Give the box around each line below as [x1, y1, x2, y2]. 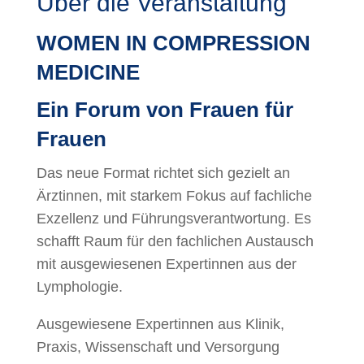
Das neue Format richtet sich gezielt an [36, 164, 290, 181]
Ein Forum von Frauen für [36, 97, 293, 122]
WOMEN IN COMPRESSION [36, 30, 310, 55]
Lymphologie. [36, 278, 123, 295]
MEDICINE [36, 59, 140, 84]
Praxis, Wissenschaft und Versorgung [36, 338, 279, 355]
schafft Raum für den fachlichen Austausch [36, 232, 314, 249]
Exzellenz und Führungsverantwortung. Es [36, 210, 311, 227]
